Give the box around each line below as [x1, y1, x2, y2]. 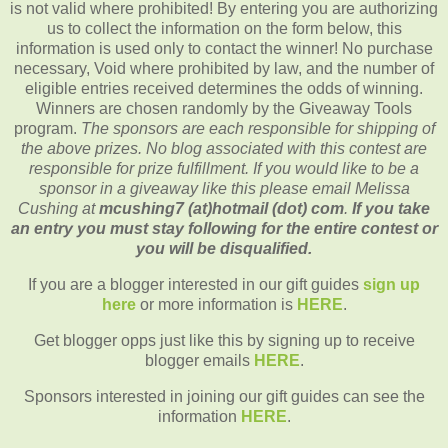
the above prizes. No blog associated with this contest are [21, 140, 427, 158]
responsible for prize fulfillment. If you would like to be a [29, 160, 419, 178]
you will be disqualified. [136, 240, 312, 258]
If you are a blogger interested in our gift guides [28, 276, 359, 294]
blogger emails [144, 351, 250, 369]
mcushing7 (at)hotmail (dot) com [99, 200, 344, 218]
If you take [352, 200, 430, 218]
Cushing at [18, 200, 99, 218]
